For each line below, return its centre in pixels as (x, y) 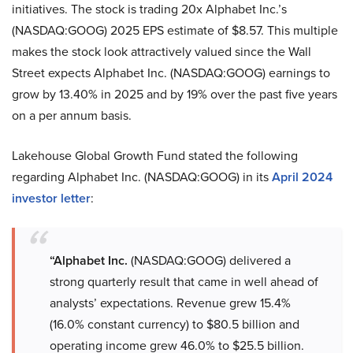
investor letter (51, 199)
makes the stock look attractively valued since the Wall (162, 52)
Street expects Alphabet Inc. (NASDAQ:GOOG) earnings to (171, 73)
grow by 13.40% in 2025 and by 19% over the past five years (175, 95)
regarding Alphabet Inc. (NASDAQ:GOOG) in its (142, 177)
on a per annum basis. (72, 116)
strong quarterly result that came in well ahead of (184, 282)
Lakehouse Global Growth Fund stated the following (155, 156)
